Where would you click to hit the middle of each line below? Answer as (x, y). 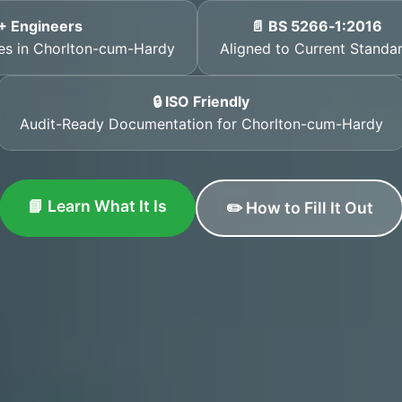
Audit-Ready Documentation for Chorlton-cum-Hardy (201, 124)
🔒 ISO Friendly (201, 101)
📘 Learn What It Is (97, 206)
